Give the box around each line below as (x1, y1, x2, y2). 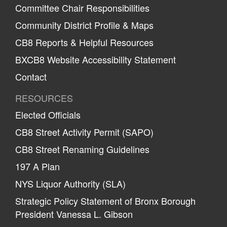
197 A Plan (15, 159, 60, 173)
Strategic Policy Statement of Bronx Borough (15, 194, 196, 207)
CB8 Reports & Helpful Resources (15, 35, 154, 49)
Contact (15, 69, 47, 83)
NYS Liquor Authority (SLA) (15, 176, 126, 190)
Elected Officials (15, 107, 81, 121)
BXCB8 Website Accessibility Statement (15, 52, 176, 66)
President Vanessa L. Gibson (15, 207, 133, 220)
